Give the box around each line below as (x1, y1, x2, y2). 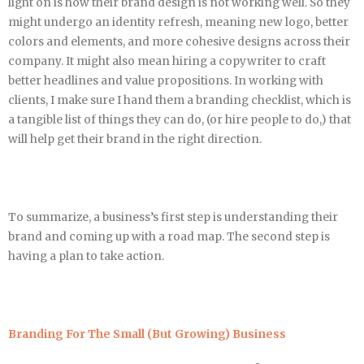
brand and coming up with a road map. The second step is (8, 230, 330, 245)
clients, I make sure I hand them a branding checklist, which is (8, 93, 351, 108)
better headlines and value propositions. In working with (8, 74, 323, 89)
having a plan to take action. (8, 249, 164, 264)
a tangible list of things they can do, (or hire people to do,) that (8, 113, 351, 128)
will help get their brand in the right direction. (8, 132, 264, 147)
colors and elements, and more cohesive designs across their (8, 35, 350, 50)
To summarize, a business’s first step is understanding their (8, 210, 338, 225)
